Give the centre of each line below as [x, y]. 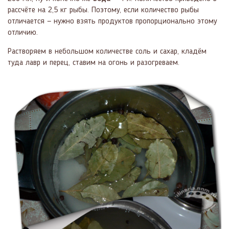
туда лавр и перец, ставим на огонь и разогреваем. [94, 63]
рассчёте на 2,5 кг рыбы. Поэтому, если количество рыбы [103, 10]
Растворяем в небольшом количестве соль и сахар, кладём [107, 51]
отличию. [23, 32]
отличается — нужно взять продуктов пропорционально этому [112, 21]
